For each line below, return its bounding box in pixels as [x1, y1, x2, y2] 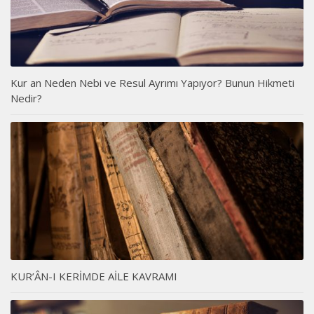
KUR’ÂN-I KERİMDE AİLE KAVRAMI [11, 268, 177, 283]
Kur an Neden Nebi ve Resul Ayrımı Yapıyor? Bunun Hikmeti [11, 75, 294, 90]
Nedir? [11, 90, 42, 105]
